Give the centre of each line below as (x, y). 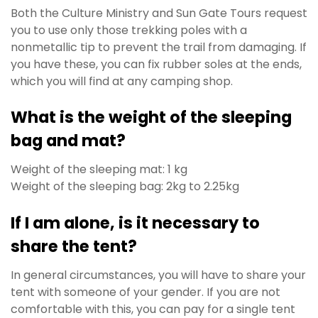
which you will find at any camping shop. (122, 81)
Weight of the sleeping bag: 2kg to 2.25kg (125, 187)
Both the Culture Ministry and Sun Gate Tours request (159, 13)
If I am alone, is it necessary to (135, 223)
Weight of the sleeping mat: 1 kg (99, 170)
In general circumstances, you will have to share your (158, 275)
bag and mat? (68, 141)
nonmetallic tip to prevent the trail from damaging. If (159, 47)
